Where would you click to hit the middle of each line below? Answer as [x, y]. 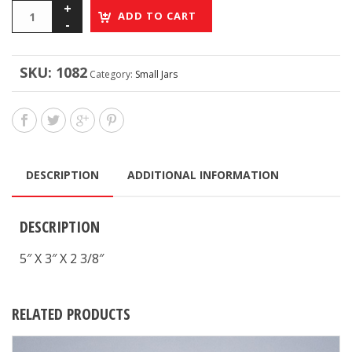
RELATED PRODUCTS [71, 314]
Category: [112, 74]
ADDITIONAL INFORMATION [203, 175]
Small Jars [156, 74]
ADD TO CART [157, 16]
